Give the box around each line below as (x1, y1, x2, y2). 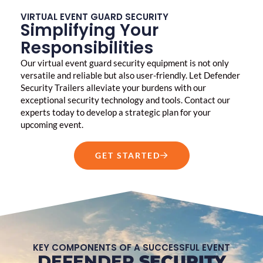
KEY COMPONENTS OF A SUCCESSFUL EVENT (33, 241, 230, 254)
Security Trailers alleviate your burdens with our (21, 82, 206, 93)
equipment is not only (147, 57, 229, 68)
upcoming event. (21, 119, 83, 130)
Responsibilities (21, 36, 153, 59)
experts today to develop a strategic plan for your (21, 106, 211, 117)
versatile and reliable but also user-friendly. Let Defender (21, 69, 240, 80)
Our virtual (21, 57, 65, 68)
